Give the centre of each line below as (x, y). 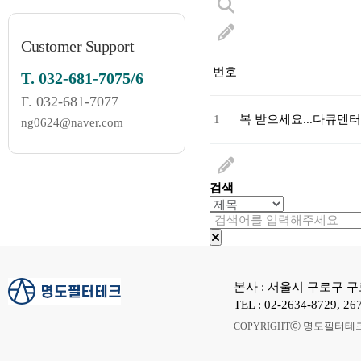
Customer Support (77, 46)
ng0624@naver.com (72, 122)
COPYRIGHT (262, 326)
